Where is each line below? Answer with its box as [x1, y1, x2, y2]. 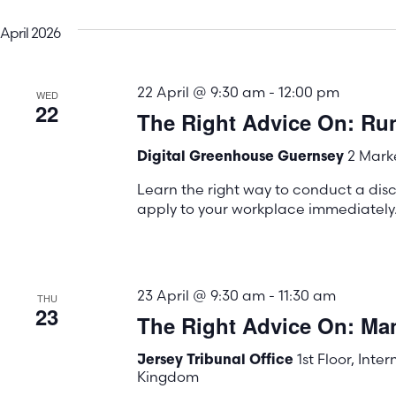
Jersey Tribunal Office [136, 354, 297, 369]
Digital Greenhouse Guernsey [136, 150, 347, 165]
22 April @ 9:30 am [136, 83, 265, 102]
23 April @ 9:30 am [136, 286, 265, 305]
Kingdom [136, 368, 199, 386]
